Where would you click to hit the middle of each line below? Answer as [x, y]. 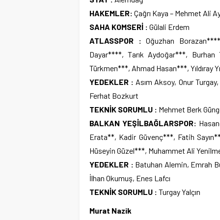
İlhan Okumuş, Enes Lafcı [130, 178]
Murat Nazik [110, 210]
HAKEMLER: [111, 13]
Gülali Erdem [169, 27]
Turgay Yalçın [179, 192]
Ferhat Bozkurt [114, 95]
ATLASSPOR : [115, 40]
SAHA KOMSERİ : [119, 27]
